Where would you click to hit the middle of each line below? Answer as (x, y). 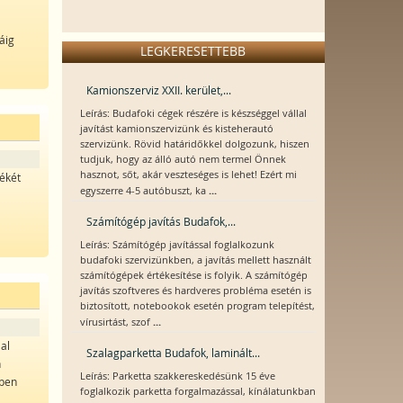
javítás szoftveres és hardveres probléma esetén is (195, 291)
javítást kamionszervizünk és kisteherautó (176, 129)
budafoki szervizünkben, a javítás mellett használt (195, 260)
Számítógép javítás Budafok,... (161, 221)
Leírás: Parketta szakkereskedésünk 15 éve (177, 376)
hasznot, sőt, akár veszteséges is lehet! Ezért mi (188, 175)
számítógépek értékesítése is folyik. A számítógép (193, 275)
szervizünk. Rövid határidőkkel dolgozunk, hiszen (194, 144)
